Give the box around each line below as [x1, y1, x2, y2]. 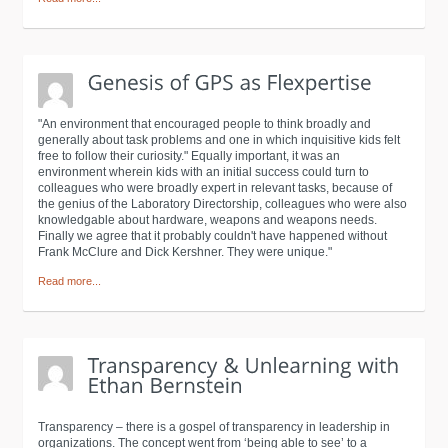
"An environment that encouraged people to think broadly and [38, 117, 371, 131]
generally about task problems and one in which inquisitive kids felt [38, 133, 400, 147]
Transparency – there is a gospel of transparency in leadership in [38, 420, 390, 434]
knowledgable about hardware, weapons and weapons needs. [38, 213, 377, 227]
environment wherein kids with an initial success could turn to [38, 165, 369, 179]
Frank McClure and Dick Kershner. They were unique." [38, 245, 332, 259]
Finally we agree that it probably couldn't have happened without [38, 229, 387, 243]
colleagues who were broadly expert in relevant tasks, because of [38, 181, 392, 195]
